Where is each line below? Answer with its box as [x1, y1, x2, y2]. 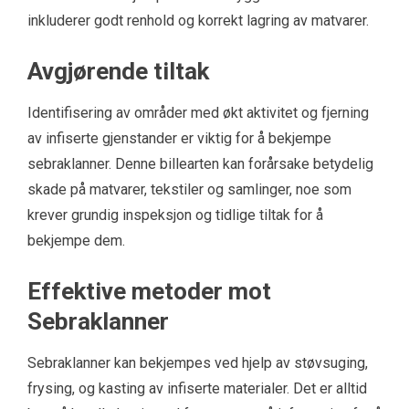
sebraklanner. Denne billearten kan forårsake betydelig [27, 154, 373, 173]
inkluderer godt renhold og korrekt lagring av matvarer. [27, 11, 369, 29]
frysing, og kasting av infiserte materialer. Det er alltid [27, 379, 367, 397]
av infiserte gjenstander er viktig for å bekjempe [27, 129, 331, 147]
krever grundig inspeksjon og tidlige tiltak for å [27, 205, 323, 224]
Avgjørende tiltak [27, 57, 209, 85]
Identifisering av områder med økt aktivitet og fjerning [27, 103, 369, 121]
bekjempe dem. [27, 231, 125, 249]
